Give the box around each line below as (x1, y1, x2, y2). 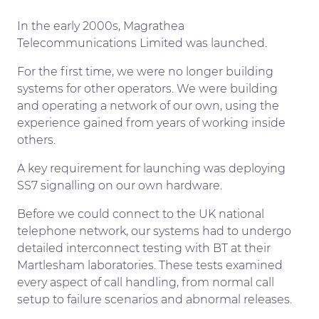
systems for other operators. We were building (17, 81, 278, 95)
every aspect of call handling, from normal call (17, 275, 274, 289)
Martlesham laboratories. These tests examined (17, 258, 283, 272)
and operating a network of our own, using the (17, 98, 279, 113)
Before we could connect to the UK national (17, 206, 264, 221)
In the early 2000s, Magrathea (17, 19, 184, 33)
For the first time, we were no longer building (17, 64, 273, 78)
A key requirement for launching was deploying (17, 161, 286, 175)
